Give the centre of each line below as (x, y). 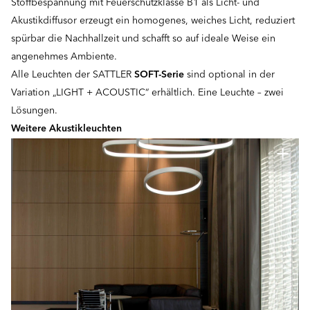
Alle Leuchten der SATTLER (71, 75)
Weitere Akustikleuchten (66, 129)
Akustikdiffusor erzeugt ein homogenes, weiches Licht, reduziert (153, 21)
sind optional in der (231, 75)
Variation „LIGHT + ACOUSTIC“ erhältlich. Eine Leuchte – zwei (147, 93)
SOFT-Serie (159, 75)
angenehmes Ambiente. (64, 57)
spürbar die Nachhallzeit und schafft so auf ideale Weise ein (143, 39)
